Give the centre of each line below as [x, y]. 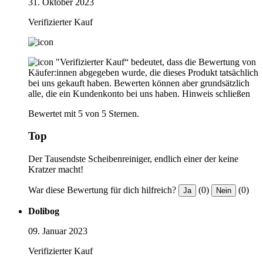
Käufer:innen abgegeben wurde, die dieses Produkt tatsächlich [143, 72]
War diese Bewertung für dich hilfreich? [102, 190]
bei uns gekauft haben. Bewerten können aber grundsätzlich [139, 83]
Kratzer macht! [56, 169]
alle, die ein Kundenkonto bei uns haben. [104, 93]
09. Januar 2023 [58, 231]
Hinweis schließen [216, 93]
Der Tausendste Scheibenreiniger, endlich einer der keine [133, 159]
